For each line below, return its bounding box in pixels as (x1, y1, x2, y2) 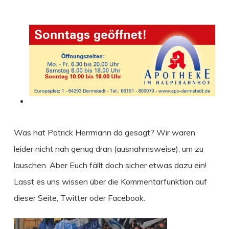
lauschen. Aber (13, 159, 70, 170)
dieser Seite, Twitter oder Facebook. (13, 192, 145, 203)
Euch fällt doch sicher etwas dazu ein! (69, 159, 207, 170)
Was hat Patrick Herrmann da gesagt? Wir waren (13, 127, 195, 138)
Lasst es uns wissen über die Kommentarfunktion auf (13, 176, 207, 187)
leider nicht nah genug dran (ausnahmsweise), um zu (13, 143, 203, 154)
